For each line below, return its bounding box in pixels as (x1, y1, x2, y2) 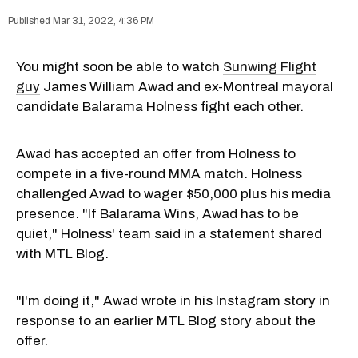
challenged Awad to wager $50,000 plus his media (16, 185, 331, 201)
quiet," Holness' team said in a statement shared (16, 225, 322, 241)
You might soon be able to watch (16, 58, 223, 74)
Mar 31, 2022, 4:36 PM (53, 14, 154, 26)
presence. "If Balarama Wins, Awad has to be (16, 205, 299, 221)
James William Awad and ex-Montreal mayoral (40, 78, 333, 94)
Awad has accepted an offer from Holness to (16, 145, 296, 161)
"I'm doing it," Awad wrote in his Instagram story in (16, 292, 330, 308)
